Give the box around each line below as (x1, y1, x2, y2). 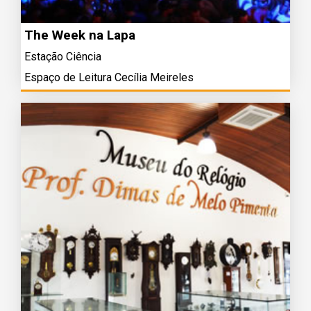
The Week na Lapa (24, 27, 135, 43)
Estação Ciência (24, 50, 101, 63)
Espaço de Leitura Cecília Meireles (24, 71, 194, 84)
